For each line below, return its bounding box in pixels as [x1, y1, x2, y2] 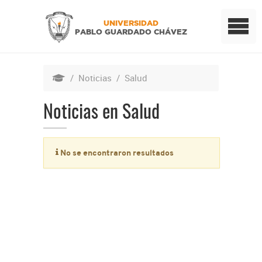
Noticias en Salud [43, 104, 160, 122]
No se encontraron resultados [58, 147, 174, 158]
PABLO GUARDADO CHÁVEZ [74, 27, 187, 36]
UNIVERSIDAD [103, 19, 158, 27]
